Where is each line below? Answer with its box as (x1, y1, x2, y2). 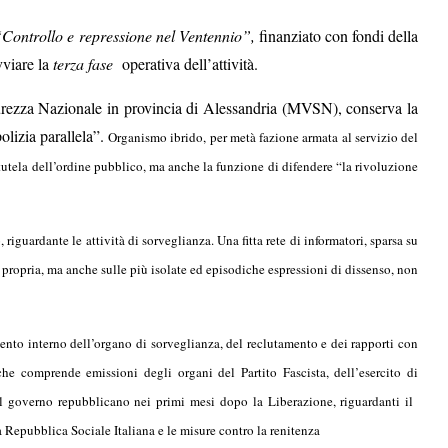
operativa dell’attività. (113, 53, 258, 75)
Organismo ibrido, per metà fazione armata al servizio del (108, 128, 418, 147)
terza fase (53, 53, 113, 75)
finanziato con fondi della (254, 25, 419, 47)
